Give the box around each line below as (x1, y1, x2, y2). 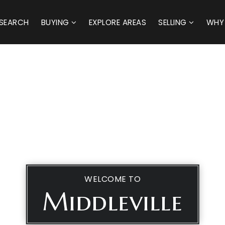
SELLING (158, 17, 189, 28)
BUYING (41, 17, 71, 28)
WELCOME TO (84, 173, 141, 185)
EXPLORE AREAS (88, 17, 146, 28)
